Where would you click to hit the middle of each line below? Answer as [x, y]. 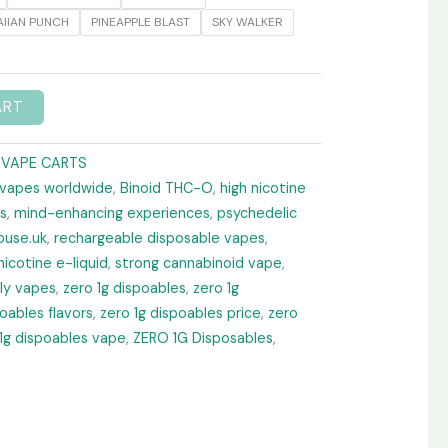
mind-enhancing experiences [111, 213]
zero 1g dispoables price [180, 313]
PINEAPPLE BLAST [140, 22]
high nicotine [262, 188]
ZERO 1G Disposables [202, 338]
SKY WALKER [247, 22]
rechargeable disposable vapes [159, 238]
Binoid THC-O [166, 188]
